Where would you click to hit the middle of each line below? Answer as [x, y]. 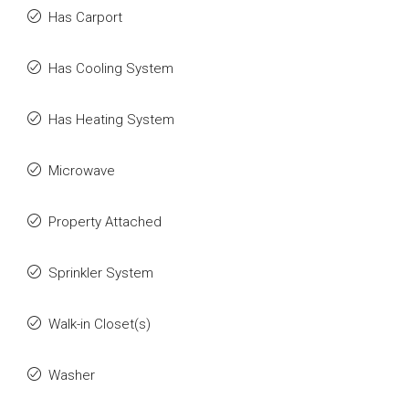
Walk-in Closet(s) [100, 324]
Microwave [82, 171]
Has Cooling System [111, 68]
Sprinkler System [101, 273]
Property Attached [105, 222]
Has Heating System [111, 120]
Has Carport [85, 17]
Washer [72, 375]
